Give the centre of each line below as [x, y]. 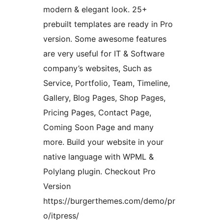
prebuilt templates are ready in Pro [108, 24]
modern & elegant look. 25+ [95, 10]
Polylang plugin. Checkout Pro [99, 172]
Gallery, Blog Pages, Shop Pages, [104, 98]
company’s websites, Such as [97, 69]
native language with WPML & [98, 157]
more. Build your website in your [103, 142]
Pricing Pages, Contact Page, [97, 113]
